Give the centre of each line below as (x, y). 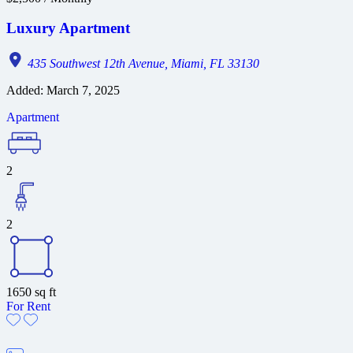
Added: (25, 91)
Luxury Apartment (68, 28)
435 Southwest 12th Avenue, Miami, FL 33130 (142, 64)
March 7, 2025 (82, 91)
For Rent (28, 307)
